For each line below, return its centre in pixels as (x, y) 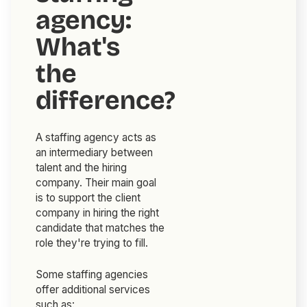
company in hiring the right (98, 213)
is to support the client (88, 198)
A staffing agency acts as (96, 138)
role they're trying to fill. (92, 243)
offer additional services (93, 290)
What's (78, 47)
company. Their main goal (96, 183)
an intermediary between (95, 153)
